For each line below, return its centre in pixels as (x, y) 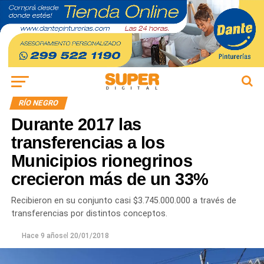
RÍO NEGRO (38, 103)
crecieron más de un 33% (110, 179)
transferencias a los (88, 143)
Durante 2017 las (76, 125)
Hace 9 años (42, 236)
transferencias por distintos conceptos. (89, 214)
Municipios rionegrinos (101, 161)
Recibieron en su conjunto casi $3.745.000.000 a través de (123, 201)
